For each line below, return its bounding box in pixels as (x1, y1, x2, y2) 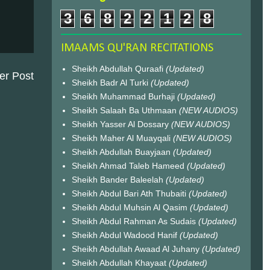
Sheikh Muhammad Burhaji (71, 91, 177, 101)
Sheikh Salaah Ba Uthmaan (71, 105, 179, 115)
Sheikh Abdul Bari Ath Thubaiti (71, 188, 189, 198)
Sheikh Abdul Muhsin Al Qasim (71, 202, 190, 212)
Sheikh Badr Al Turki (71, 77, 151, 87)
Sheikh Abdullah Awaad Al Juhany (71, 243, 202, 254)
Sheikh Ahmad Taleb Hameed (71, 160, 187, 171)
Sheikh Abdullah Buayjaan (71, 146, 173, 157)
